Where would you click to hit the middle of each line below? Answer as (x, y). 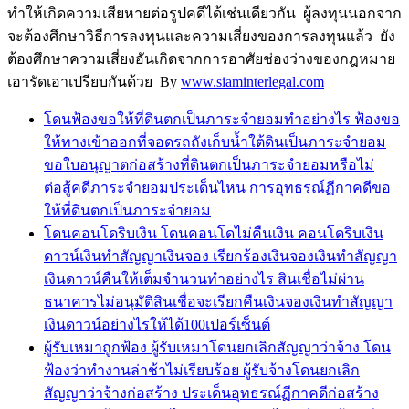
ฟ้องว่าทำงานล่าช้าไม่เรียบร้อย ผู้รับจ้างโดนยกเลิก (202, 370)
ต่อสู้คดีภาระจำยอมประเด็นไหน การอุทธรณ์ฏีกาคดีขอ (217, 187)
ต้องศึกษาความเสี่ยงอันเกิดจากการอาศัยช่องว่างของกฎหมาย (201, 58)
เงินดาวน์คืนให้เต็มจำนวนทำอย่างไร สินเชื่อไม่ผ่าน (204, 278)
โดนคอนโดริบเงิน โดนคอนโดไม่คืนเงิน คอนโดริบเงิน (214, 233)
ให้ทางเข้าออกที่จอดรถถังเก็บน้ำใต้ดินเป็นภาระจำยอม (215, 142)
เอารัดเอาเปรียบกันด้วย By (94, 81)
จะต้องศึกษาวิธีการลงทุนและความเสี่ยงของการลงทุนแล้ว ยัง (201, 36)
